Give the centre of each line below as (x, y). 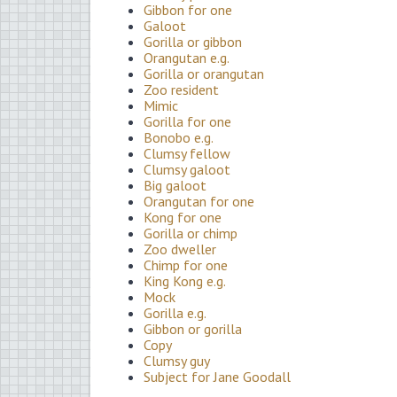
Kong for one (183, 217)
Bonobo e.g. (179, 137)
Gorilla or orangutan (204, 73)
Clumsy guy (177, 360)
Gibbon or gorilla (193, 328)
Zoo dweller (180, 249)
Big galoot (175, 185)
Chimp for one (186, 265)
